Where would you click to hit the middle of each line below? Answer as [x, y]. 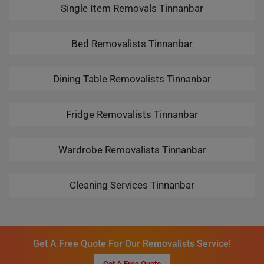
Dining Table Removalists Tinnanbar [132, 79]
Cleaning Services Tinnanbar [132, 185]
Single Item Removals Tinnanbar [132, 8]
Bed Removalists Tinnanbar [132, 44]
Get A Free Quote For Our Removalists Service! [132, 244]
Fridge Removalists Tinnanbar [132, 114]
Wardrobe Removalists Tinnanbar [132, 150]
